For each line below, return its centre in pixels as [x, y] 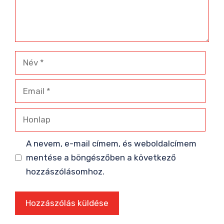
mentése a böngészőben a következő [101, 158]
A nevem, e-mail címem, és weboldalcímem [111, 144]
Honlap [28, 115]
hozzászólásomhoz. [65, 172]
